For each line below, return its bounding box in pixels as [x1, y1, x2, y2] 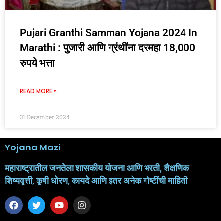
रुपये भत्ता [20, 57, 57, 69]
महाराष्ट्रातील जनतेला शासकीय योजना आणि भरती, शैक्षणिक [5, 163, 189, 173]
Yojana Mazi [5, 141, 61, 153]
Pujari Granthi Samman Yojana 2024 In [20, 27, 197, 38]
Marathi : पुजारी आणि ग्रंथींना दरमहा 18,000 [20, 42, 195, 54]
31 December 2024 [20, 113, 70, 121]
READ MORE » [20, 87, 57, 95]
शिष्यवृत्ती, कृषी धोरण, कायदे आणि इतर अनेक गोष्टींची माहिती [5, 175, 187, 185]
